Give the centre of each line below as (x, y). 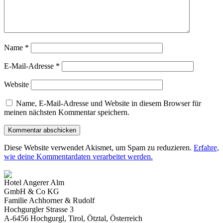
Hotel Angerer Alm (34, 183)
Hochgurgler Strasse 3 (39, 210)
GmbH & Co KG (32, 192)
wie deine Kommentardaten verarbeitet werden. (78, 156)
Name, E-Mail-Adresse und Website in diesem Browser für (109, 103)
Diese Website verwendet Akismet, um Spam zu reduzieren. (99, 147)
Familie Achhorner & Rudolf (49, 201)
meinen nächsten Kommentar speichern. (67, 112)
